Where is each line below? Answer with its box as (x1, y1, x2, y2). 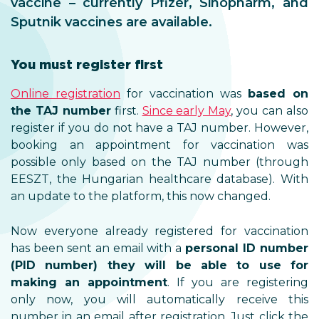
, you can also (231, 104, 309, 117)
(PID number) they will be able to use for (11, 258, 308, 272)
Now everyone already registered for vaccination (11, 224, 308, 238)
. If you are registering (167, 276, 308, 289)
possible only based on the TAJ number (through (11, 155, 308, 169)
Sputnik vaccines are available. (11, 14, 212, 30)
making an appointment (11, 276, 167, 289)
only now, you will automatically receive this (11, 293, 308, 306)
